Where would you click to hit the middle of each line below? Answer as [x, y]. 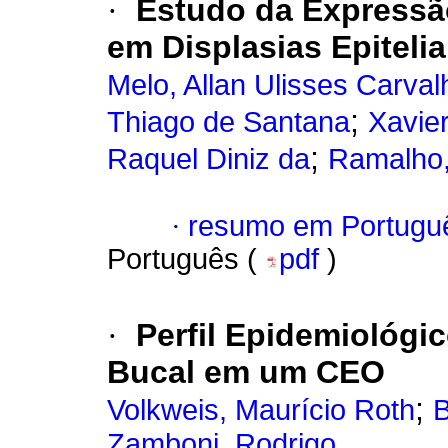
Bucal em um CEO [246, 372]
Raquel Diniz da [208, 159]
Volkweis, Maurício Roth [261, 410]
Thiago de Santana [228, 122]
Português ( [186, 259]
